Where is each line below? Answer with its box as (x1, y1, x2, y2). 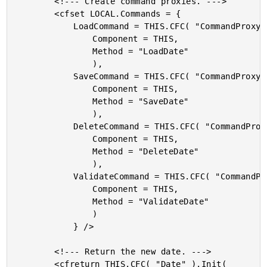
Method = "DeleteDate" (16, 147, 93, 156)
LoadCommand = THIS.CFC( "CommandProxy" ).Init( (16, 21, 74, 31)
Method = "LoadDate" (16, 46, 93, 56)
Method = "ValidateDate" (16, 197, 93, 206)
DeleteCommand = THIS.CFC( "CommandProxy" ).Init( (16, 122, 74, 131)
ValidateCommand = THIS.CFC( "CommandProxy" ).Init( (16, 172, 74, 181)
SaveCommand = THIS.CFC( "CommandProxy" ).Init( (16, 72, 74, 81)
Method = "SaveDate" (16, 97, 93, 106)
